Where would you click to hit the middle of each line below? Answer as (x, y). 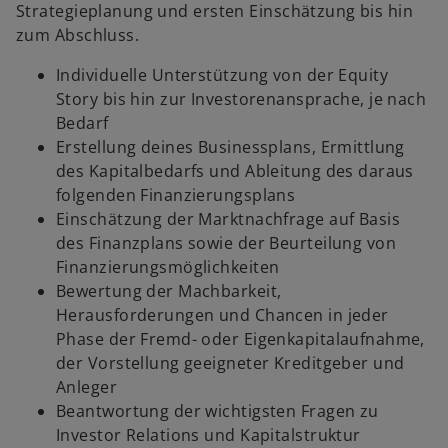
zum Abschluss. (78, 35)
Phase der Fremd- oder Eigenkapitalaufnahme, (240, 339)
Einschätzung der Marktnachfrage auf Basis (228, 219)
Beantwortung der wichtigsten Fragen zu (217, 411)
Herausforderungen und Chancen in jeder (222, 315)
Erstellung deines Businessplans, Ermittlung (230, 147)
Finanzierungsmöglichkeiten (168, 267)
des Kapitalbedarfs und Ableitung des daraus (235, 171)
